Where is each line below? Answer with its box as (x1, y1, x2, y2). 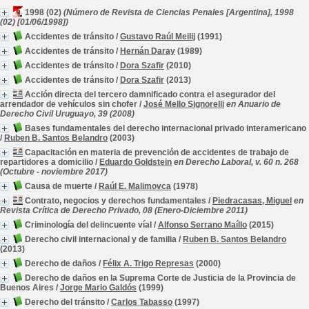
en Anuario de (226, 99, 281, 109)
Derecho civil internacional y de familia (25, 235, 177, 244)
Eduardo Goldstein (99, 157, 172, 167)
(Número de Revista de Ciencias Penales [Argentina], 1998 (61, 8, 294, 17)
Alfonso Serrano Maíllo (158, 220, 247, 230)
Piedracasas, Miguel (212, 196, 292, 206)
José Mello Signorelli (143, 99, 224, 109)
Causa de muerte (25, 181, 92, 191)
